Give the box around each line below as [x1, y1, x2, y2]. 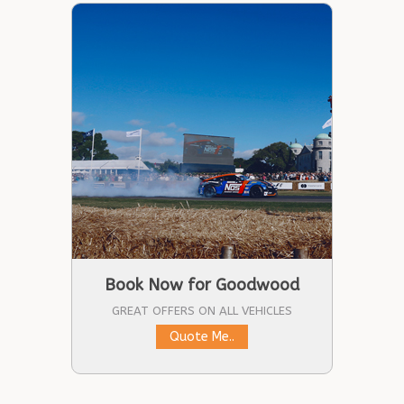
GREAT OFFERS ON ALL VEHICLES [112, 304, 292, 317]
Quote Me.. [170, 329, 234, 344]
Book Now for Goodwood [105, 275, 299, 295]
